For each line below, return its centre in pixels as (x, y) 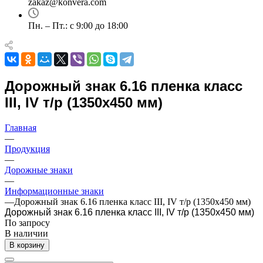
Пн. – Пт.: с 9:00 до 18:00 (78, 26)
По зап (18, 222)
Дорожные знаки (39, 170)
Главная (21, 127)
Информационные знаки (54, 191)
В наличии (26, 233)
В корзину (27, 245)
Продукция (27, 149)
